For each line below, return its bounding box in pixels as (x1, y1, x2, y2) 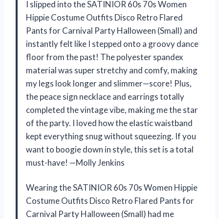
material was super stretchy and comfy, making (26, 65, 197, 75)
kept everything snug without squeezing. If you (26, 131, 196, 141)
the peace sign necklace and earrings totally (26, 91, 184, 102)
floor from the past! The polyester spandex (26, 51, 183, 62)
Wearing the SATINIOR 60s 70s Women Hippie (26, 182, 197, 193)
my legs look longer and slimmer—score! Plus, (26, 78, 192, 88)
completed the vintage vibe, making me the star (26, 104, 198, 115)
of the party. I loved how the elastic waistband (26, 117, 193, 128)
